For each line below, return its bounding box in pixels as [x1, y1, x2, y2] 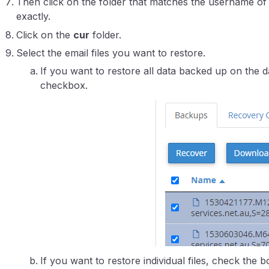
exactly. [16, 10, 50, 23]
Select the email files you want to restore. [16, 46, 205, 59]
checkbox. [40, 79, 88, 92]
